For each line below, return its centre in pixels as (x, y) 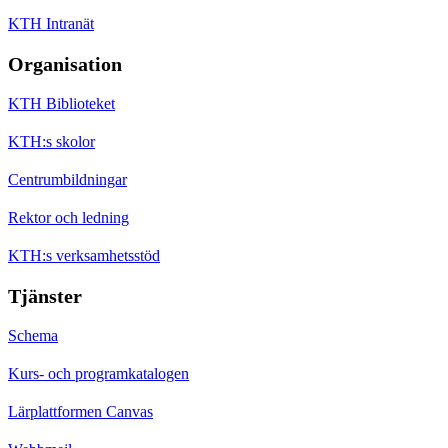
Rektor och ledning (68, 217)
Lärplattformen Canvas (80, 411)
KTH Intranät (51, 23)
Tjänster (45, 295)
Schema (33, 335)
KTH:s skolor (51, 141)
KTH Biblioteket (61, 103)
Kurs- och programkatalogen (98, 373)
